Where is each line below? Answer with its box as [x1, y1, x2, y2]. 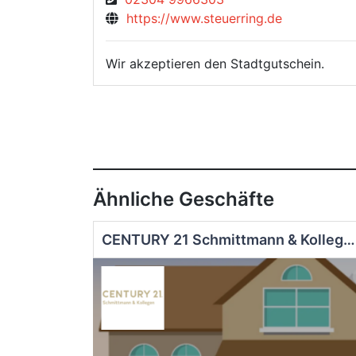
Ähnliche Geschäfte [93, 188, 274, 211]
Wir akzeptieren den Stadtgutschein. [106, 55, 324, 72]
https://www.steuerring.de [118, 10, 282, 26]
